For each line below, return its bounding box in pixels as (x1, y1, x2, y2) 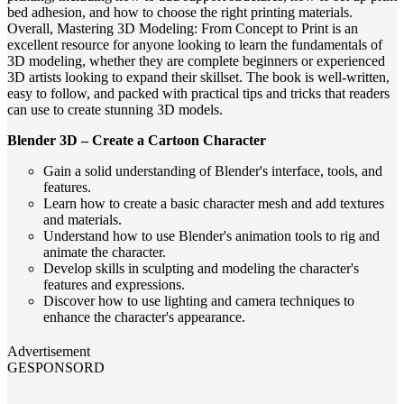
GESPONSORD (7, 360, 105, 376)
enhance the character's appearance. (43, 309, 245, 326)
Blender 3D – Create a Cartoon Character (7, 133, 266, 149)
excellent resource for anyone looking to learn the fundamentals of (7, 37, 382, 53)
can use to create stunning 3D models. (7, 102, 223, 118)
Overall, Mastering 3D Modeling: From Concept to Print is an (7, 21, 358, 37)
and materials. (43, 212, 122, 228)
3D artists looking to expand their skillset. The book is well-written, (7, 69, 390, 86)
